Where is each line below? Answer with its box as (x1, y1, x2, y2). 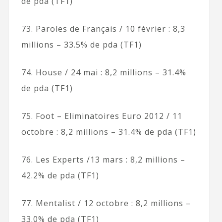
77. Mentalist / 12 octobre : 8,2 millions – (21, 197, 191, 209)
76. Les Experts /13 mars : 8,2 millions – (21, 154, 185, 165)
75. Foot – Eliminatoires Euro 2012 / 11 (21, 110, 182, 121)
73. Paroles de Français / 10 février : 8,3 (21, 23, 185, 34)
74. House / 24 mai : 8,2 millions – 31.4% (21, 66, 186, 78)
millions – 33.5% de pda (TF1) (21, 39, 142, 50)
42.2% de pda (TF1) (21, 169, 99, 181)
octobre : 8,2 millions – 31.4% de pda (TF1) (21, 126, 196, 137)
